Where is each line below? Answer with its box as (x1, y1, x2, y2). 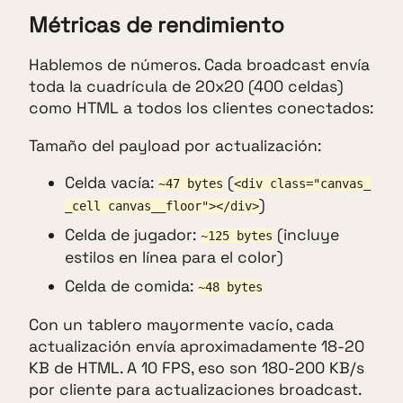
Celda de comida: (65, 276, 198, 297)
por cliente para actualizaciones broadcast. (29, 379, 362, 399)
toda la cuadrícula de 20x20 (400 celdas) (29, 76, 344, 97)
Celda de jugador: (65, 225, 201, 246)
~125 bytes (201, 228, 273, 244)
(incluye (273, 225, 339, 246)
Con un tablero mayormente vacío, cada (29, 314, 334, 335)
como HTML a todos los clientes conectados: (29, 98, 373, 119)
